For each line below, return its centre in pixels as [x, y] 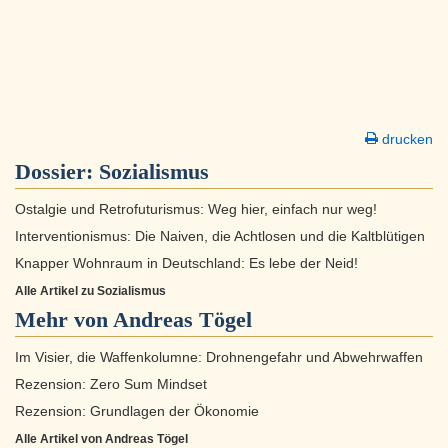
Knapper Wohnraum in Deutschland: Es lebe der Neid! [186, 264]
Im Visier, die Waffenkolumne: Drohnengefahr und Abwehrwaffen [219, 358]
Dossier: [57, 172]
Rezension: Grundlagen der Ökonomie [137, 412]
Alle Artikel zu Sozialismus [90, 291]
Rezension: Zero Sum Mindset [111, 385]
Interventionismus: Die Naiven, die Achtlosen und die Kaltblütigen [220, 237]
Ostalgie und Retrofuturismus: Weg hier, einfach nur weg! [196, 210]
